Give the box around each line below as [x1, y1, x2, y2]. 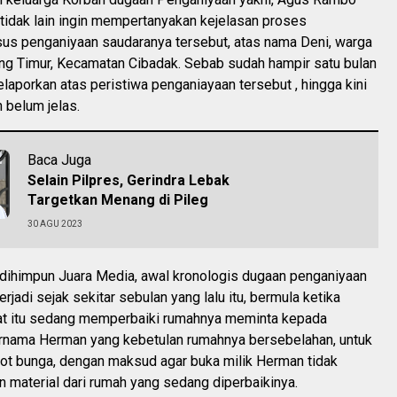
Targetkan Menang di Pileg [27, 191, 208, 208]
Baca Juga [27, 151, 91, 168]
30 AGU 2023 [27, 218, 82, 229]
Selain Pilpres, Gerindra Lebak [27, 171, 230, 189]
